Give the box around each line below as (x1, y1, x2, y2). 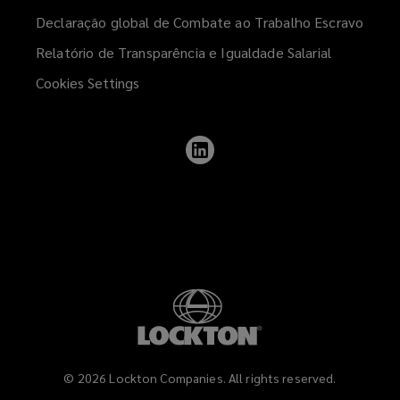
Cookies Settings (36, 73, 139, 93)
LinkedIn (214, 176, 269, 196)
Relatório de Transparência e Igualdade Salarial (36, 43, 332, 62)
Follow (214, 133, 256, 153)
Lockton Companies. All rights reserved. (109, 370, 337, 387)
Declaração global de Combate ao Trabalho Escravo (36, 12, 364, 32)
